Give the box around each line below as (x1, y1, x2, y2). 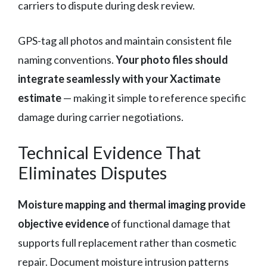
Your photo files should (116, 52, 228, 66)
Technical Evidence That (18, 141, 201, 163)
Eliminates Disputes (18, 162, 167, 183)
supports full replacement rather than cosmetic (18, 235, 237, 249)
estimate (18, 91, 61, 104)
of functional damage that (109, 216, 231, 230)
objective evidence (18, 216, 109, 230)
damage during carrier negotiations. (18, 110, 184, 123)
